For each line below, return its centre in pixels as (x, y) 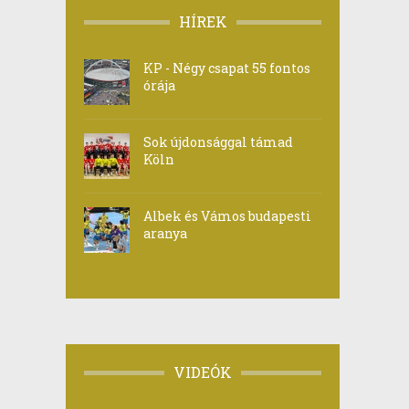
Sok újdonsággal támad (218, 142)
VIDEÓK (203, 372)
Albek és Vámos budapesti (227, 216)
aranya (165, 233)
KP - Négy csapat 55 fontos (227, 68)
